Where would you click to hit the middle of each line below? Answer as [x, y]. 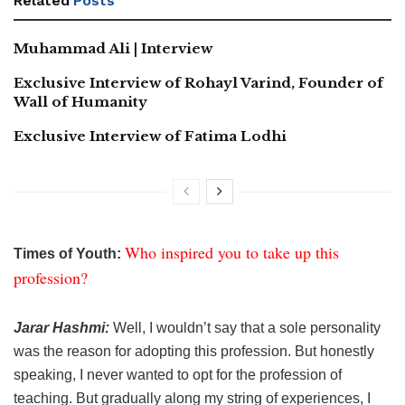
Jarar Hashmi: [63, 327]
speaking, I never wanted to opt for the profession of [178, 374]
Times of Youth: [69, 253]
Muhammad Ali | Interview [113, 48]
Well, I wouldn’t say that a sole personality [247, 327]
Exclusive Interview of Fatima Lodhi [150, 136]
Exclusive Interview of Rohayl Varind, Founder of [198, 82]
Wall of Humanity [80, 101]
